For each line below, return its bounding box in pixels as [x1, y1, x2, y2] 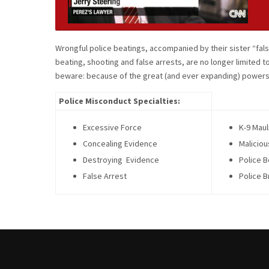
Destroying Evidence [83, 154, 159, 166]
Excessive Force [83, 122, 142, 133]
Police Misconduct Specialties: [59, 95, 180, 107]
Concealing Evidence [83, 138, 157, 150]
